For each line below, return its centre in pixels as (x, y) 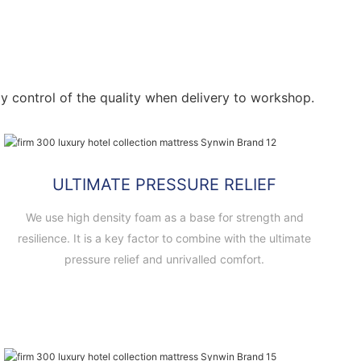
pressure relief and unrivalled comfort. (164, 259)
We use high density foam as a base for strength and (164, 217)
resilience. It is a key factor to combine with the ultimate (164, 238)
